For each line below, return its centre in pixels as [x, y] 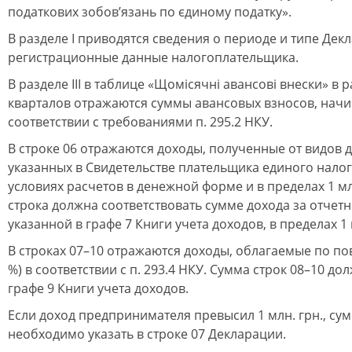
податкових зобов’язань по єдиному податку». [150, 12]
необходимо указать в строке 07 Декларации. [147, 334]
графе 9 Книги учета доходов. [98, 288]
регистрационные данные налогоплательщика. [153, 57]
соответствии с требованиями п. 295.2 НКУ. [140, 122]
